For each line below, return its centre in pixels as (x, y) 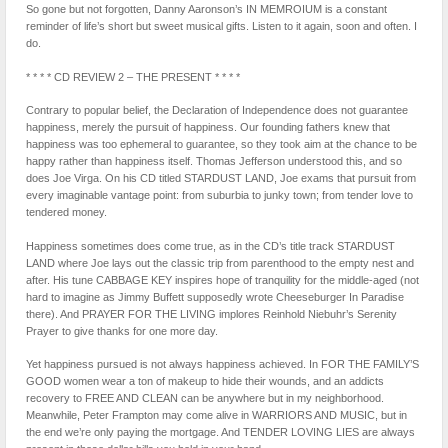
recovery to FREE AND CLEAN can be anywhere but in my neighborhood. (205, 398)
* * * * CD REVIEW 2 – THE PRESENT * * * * (133, 76)
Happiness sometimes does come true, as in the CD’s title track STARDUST (210, 245)
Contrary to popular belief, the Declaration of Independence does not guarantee (217, 110)
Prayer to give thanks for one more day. (122, 330)
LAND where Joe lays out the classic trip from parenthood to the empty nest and (220, 262)
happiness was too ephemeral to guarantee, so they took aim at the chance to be (221, 144)
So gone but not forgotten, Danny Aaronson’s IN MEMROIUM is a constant (206, 9)
